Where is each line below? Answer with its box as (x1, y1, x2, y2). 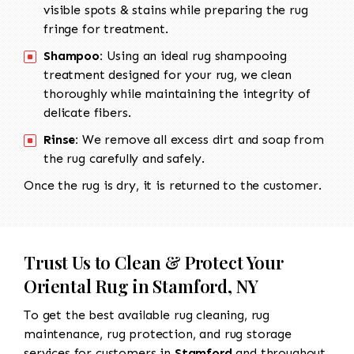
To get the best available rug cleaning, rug (24, 307, 270, 323)
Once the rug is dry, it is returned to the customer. (24, 178, 322, 194)
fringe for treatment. (43, 21, 168, 37)
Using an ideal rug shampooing (102, 48, 287, 64)
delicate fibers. (43, 105, 131, 121)
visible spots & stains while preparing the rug (43, 2, 308, 18)
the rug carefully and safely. (43, 151, 205, 167)
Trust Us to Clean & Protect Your (24, 250, 284, 275)
